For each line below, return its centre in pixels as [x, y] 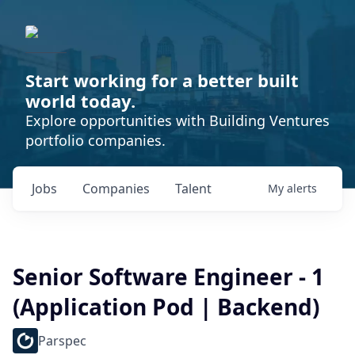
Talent [193, 189]
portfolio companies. [95, 140]
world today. [80, 101]
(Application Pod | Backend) [166, 307]
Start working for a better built [162, 80]
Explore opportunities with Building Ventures [177, 120]
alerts [302, 188]
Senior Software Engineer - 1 [168, 277]
